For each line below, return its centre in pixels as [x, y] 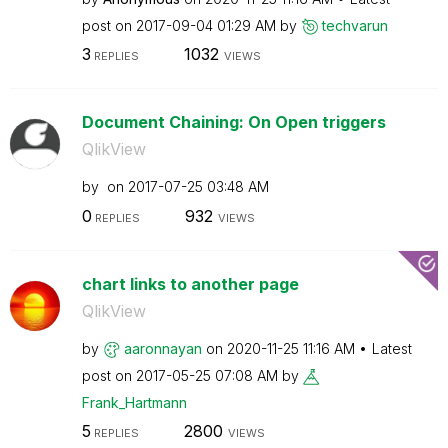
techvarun [354, 25]
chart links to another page [190, 283]
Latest [391, 348]
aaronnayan [162, 348]
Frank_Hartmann [134, 402]
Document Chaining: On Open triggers [233, 122]
